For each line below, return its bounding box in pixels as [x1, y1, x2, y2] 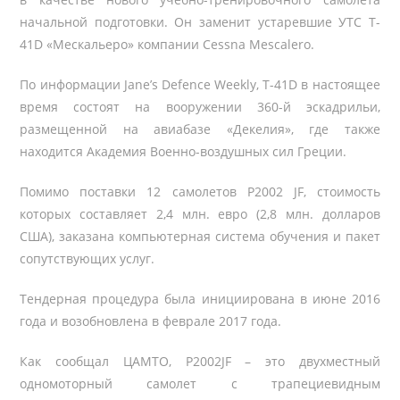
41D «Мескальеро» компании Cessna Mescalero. [20, 36, 315, 53]
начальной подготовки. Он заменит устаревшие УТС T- [20, 13, 380, 30]
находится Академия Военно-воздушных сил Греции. [20, 143, 347, 160]
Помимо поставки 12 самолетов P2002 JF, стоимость [20, 183, 380, 200]
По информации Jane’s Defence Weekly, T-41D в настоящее [20, 76, 380, 93]
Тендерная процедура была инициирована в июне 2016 [20, 290, 380, 307]
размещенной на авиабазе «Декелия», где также [20, 121, 380, 137]
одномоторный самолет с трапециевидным [20, 375, 380, 392]
